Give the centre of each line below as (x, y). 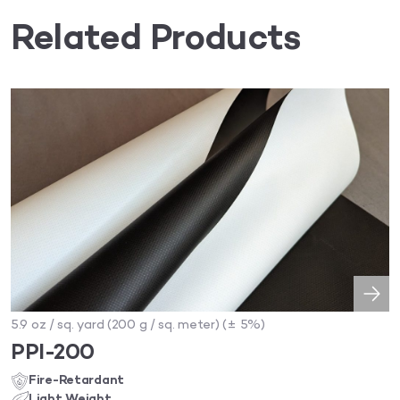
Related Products (156, 40)
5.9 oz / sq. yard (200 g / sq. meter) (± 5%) (138, 326)
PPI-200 (53, 354)
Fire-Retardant (78, 381)
